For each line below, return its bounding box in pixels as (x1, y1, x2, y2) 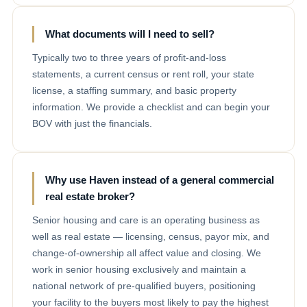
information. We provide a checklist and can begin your (32, 101, 270, 112)
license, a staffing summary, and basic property (32, 84, 236, 96)
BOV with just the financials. (32, 117, 152, 129)
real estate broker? (45, 190, 135, 202)
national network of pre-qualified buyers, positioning (32, 280, 256, 291)
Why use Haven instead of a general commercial (45, 173, 274, 186)
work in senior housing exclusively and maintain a (32, 263, 246, 275)
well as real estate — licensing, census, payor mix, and (32, 230, 269, 242)
